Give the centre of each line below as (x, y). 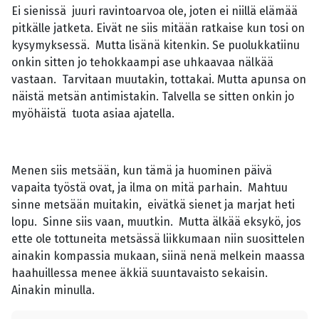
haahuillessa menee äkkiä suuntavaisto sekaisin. (141, 273)
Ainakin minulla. (56, 291)
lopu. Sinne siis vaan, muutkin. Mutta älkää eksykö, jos (156, 222)
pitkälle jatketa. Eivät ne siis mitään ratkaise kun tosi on (158, 28)
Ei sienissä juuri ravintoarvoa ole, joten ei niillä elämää (155, 11)
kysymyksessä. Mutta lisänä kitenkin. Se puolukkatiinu (156, 46)
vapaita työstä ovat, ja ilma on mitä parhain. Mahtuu (150, 188)
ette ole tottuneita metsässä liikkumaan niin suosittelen (158, 239)
